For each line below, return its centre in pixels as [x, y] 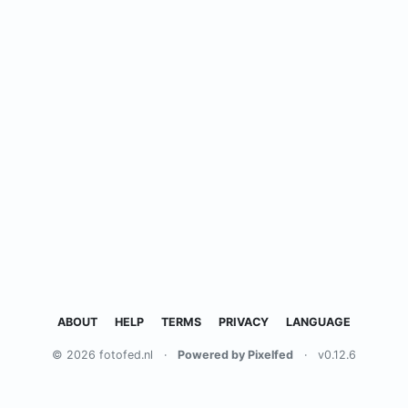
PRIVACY [244, 322]
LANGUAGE [318, 322]
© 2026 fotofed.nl [102, 355]
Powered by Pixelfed [235, 355]
